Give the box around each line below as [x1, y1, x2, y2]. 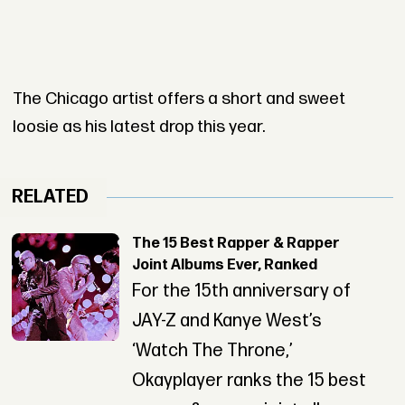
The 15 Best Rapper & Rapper [131, 235, 340, 253]
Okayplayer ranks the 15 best [131, 370, 366, 392]
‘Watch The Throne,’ [131, 340, 293, 363]
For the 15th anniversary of [131, 280, 351, 303]
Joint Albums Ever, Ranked [131, 257, 317, 275]
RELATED [12, 186, 89, 209]
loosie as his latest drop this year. [12, 116, 265, 137]
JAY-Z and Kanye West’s [131, 310, 322, 333]
